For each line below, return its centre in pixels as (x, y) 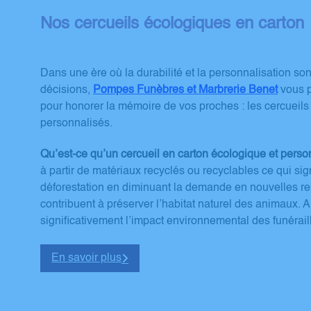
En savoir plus (86, 259)
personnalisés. (76, 123)
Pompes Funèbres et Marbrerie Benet (185, 90)
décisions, (65, 90)
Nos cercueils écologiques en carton (172, 24)
